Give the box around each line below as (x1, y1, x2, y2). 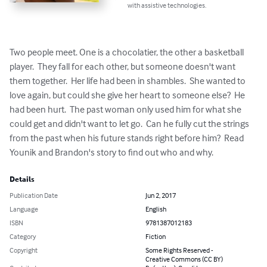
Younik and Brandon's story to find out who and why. (10, 146, 213, 159)
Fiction (145, 232, 166, 241)
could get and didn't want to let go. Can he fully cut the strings (10, 117, 251, 130)
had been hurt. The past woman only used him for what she (10, 103, 243, 116)
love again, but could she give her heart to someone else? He (10, 89, 247, 101)
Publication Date (10, 191, 58, 200)
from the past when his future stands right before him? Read (10, 132, 246, 144)
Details (10, 175, 35, 184)
